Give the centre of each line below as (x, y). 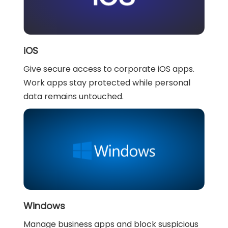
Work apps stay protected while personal (107, 82)
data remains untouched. (74, 96)
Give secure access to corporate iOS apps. (109, 69)
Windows (45, 206)
